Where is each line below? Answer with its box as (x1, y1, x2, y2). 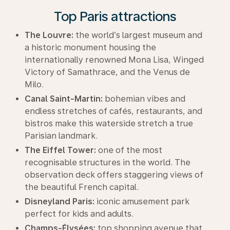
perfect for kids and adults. (25, 209, 133, 219)
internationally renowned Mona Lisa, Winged (25, 55, 204, 65)
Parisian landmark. (25, 131, 98, 141)
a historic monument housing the (25, 43, 156, 52)
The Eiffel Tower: (25, 145, 96, 155)
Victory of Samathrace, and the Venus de (25, 67, 190, 77)
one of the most (96, 145, 162, 155)
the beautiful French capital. (25, 182, 139, 192)
